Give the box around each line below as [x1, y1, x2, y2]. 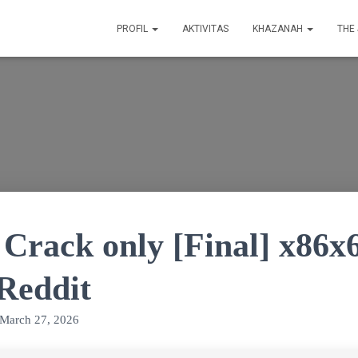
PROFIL [117, 23, 150, 34]
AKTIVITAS [182, 23, 229, 34]
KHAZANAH [253, 23, 305, 34]
